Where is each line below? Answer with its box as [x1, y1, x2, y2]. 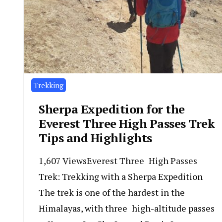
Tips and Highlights [39, 130, 152, 146]
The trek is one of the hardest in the [39, 186, 185, 199]
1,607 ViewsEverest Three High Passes [39, 155, 197, 167]
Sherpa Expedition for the [39, 101, 185, 117]
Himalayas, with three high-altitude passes [39, 202, 215, 215]
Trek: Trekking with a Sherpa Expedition [39, 170, 203, 183]
